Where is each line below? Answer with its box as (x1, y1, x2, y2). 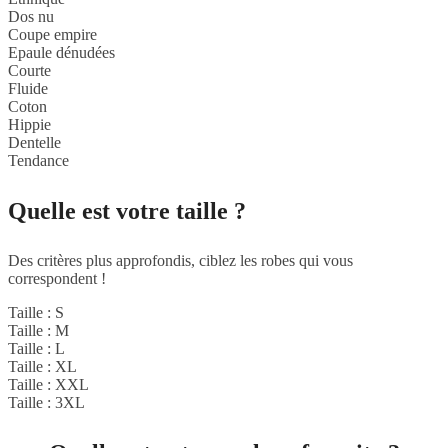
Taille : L (8, 339, 65, 357)
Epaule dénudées (8, 43, 115, 61)
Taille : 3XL (8, 393, 85, 411)
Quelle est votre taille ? (8, 197, 246, 224)
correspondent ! (8, 269, 110, 287)
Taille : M (8, 321, 69, 339)
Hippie (8, 115, 51, 133)
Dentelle (8, 133, 61, 151)
